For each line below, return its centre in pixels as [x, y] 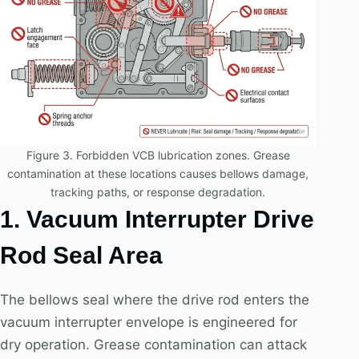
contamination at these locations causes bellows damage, [158, 174]
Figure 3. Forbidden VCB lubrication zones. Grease [158, 155]
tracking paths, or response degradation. [158, 192]
